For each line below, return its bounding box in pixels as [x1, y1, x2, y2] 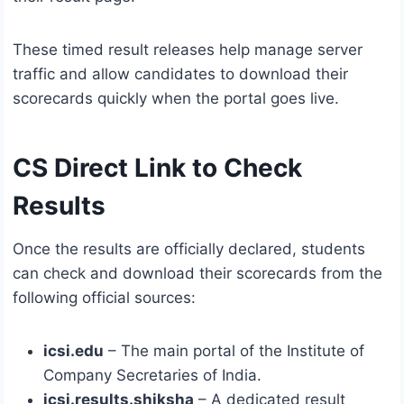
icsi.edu [43, 342, 104, 361]
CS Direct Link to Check [13, 152, 302, 184]
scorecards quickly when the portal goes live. [13, 89, 339, 108]
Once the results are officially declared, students [13, 240, 365, 259]
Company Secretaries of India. [43, 366, 262, 385]
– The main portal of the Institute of [104, 342, 364, 361]
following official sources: [13, 289, 196, 308]
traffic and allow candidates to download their [13, 65, 348, 84]
